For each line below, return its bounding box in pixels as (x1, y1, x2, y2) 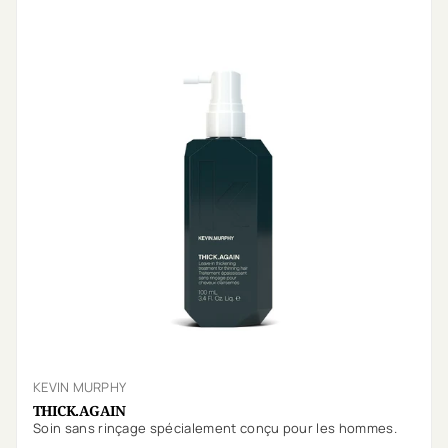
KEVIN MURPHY (33, 378, 127, 397)
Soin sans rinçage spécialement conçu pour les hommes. (33, 419, 397, 438)
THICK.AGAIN (33, 401, 126, 421)
